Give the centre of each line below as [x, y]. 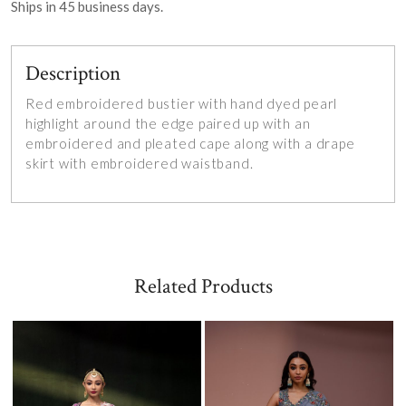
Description [73, 74]
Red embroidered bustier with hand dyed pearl [182, 104]
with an [286, 124]
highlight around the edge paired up [144, 124]
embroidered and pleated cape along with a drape [190, 144]
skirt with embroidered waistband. [140, 164]
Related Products [203, 287]
